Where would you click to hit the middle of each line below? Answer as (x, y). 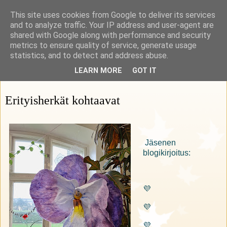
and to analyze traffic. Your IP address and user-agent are (112, 25)
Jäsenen (159, 142)
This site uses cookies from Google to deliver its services (113, 15)
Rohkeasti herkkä (68, 30)
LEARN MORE (98, 71)
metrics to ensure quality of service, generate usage (103, 45)
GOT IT (144, 71)
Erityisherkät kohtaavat (63, 100)
